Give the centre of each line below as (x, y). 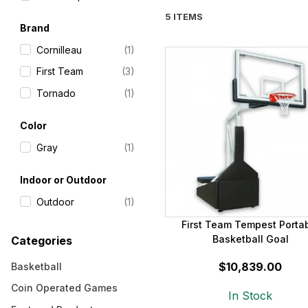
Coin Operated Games (65, 288)
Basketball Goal (250, 239)
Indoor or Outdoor (63, 180)
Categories (42, 240)
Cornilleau (59, 49)
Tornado (56, 93)
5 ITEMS (184, 17)
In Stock (250, 296)
